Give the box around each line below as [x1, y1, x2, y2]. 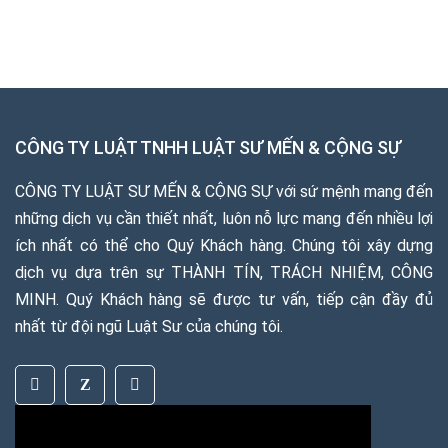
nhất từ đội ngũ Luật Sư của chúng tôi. [15, 316, 283, 336]
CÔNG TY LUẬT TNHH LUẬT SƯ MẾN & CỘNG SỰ [15, 136, 401, 158]
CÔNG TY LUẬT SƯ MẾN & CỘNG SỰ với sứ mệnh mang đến [15, 181, 433, 201]
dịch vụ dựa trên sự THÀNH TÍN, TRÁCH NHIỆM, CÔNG [15, 262, 433, 282]
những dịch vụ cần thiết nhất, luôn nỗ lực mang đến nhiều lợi [15, 208, 433, 228]
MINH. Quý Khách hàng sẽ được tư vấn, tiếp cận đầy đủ [15, 289, 433, 309]
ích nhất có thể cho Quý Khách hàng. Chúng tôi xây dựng [15, 235, 433, 255]
